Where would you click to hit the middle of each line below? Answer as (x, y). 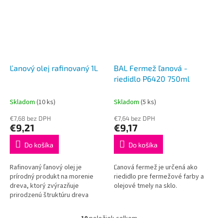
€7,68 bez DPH (30, 118)
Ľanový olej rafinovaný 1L (54, 68)
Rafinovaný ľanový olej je (46, 167)
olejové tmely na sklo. (145, 186)
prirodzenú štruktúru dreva (49, 195)
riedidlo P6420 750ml (152, 78)
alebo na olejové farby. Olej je (53, 204)
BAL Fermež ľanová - (151, 68)
